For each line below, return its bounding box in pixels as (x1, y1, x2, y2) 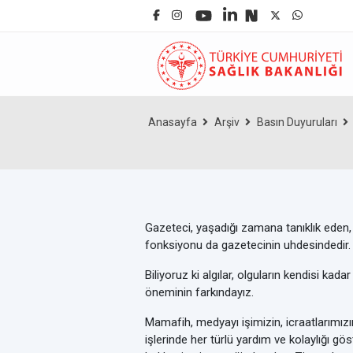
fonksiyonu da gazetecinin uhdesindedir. (145, 238, 351, 252)
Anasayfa (148, 116, 197, 128)
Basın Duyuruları (257, 116, 337, 128)
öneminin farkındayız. (145, 285, 257, 299)
